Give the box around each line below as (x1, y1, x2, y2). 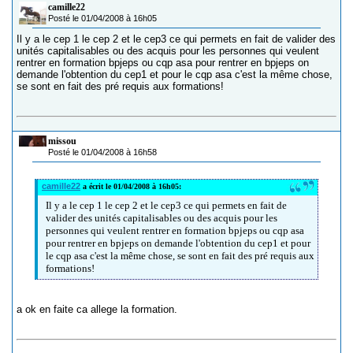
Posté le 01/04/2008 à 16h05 (48, 13, 157, 24)
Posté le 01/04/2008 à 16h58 (48, 147, 157, 158)
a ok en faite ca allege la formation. (17, 303, 177, 316)
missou (48, 136, 76, 147)
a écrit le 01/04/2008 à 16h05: (80, 182, 181, 191)
